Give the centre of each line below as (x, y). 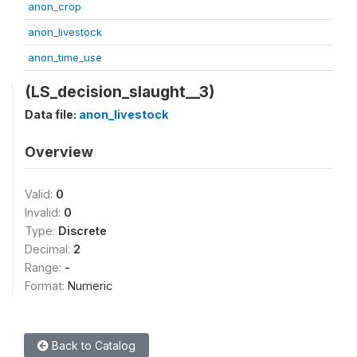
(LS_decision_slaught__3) (120, 91)
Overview (59, 151)
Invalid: (44, 212)
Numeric (90, 285)
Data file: (52, 114)
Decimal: (49, 249)
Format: (46, 285)
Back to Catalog (92, 345)
